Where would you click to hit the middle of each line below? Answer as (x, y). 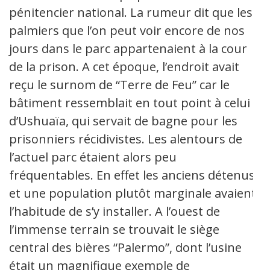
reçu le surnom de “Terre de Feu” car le (119, 84)
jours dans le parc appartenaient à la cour (128, 48)
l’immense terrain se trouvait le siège (114, 229)
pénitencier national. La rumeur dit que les (131, 12)
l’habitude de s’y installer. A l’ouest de (115, 211)
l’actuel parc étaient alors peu (93, 157)
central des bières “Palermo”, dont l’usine (125, 247)
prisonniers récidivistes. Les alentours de (126, 139)
